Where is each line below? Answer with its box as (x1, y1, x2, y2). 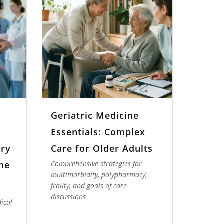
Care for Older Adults (51, 142, 153, 154)
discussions (51, 192, 86, 202)
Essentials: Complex (51, 125, 145, 138)
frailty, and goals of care (51, 181, 127, 191)
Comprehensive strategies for (51, 159, 142, 169)
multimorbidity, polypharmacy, (51, 170, 147, 180)
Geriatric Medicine (51, 109, 139, 121)
